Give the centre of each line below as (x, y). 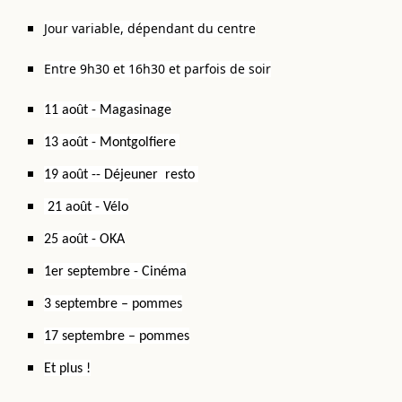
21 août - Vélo (87, 207)
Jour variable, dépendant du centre (150, 28)
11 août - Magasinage (108, 110)
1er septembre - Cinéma (116, 272)
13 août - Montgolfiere (112, 143)
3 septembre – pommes (114, 304)
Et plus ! (68, 369)
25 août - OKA (85, 240)
